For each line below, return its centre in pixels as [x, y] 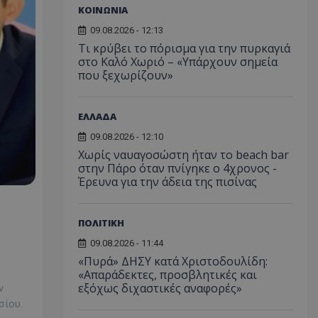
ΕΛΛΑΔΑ [97, 116]
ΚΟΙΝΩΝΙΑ [103, 10]
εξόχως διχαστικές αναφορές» [160, 288]
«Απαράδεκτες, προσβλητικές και [167, 274]
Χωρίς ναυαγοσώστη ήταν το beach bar [183, 154]
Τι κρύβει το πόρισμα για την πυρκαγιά [184, 48]
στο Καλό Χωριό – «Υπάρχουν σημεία [177, 61]
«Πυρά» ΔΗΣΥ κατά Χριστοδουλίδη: [172, 261]
